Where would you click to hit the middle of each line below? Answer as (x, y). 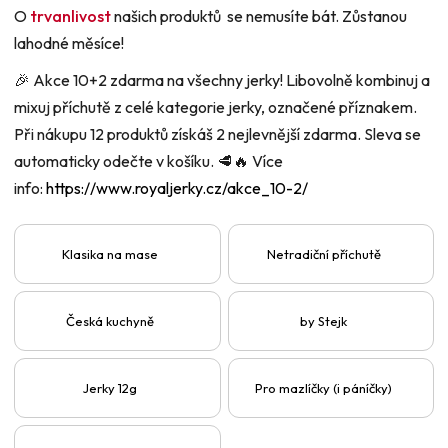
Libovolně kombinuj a (358, 80)
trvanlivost (70, 16)
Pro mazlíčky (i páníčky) (324, 387)
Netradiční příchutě (323, 253)
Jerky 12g (110, 387)
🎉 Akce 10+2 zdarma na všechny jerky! (150, 80)
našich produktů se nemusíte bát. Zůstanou (259, 16)
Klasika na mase (110, 253)
